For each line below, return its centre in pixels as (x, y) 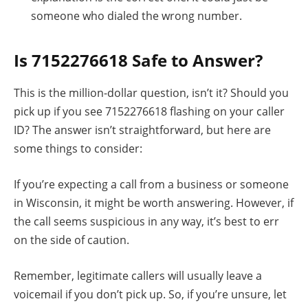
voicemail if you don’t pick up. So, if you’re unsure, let (150, 294)
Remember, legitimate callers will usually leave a (138, 275)
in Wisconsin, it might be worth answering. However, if (154, 202)
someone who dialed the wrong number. (136, 16)
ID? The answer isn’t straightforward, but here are (142, 130)
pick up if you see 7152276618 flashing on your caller (149, 112)
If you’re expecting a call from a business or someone (151, 184)
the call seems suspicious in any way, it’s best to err (146, 221)
